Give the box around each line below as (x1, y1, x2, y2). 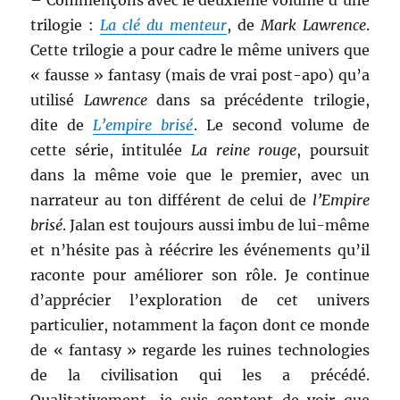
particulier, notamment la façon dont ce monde (30, 316, 370, 334)
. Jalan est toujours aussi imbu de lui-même (62, 216, 370, 234)
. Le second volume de (193, 116, 370, 134)
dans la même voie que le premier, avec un (30, 166, 370, 184)
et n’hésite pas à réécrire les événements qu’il (30, 241, 370, 259)
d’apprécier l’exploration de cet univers (30, 291, 370, 309)
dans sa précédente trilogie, (146, 91, 370, 109)
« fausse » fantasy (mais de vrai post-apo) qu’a (30, 66, 370, 84)
